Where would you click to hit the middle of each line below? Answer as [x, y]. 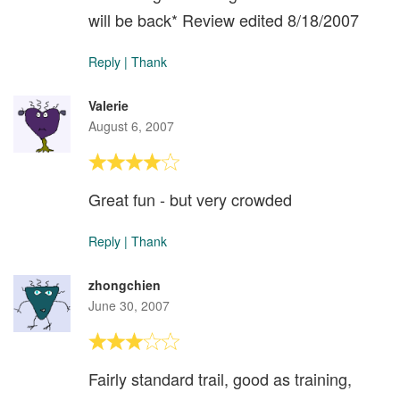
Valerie [108, 105]
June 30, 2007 [129, 305]
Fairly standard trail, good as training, [220, 378]
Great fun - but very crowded [190, 199]
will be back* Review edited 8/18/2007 [224, 19]
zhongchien [125, 284]
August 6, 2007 [131, 125]
